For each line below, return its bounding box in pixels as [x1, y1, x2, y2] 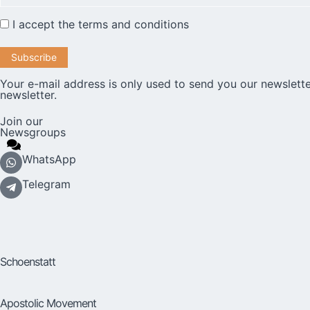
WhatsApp [22, 152, 76, 166]
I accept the [9, 17, 78, 32]
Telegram [22, 176, 71, 191]
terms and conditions [78, 17, 189, 32]
